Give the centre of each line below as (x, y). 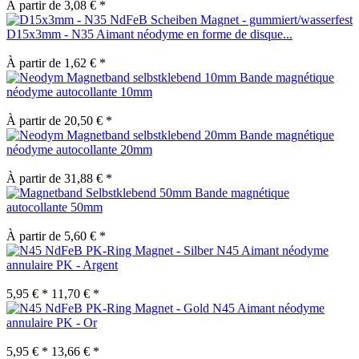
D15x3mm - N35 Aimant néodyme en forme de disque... (149, 34)
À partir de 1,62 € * (56, 63)
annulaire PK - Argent (62, 264)
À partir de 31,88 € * (59, 178)
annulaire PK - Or (52, 322)
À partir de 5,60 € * (56, 236)
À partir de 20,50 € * (59, 120)
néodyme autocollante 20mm (79, 149)
